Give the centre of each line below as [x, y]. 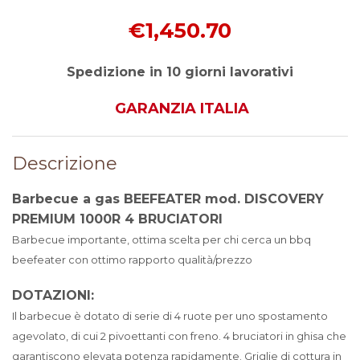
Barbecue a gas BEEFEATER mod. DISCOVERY [168, 199]
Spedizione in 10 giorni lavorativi [180, 72]
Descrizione [65, 164]
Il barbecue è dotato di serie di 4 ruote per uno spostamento [170, 316]
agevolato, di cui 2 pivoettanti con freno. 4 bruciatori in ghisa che [179, 336]
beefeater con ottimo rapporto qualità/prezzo [132, 260]
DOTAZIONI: [53, 295]
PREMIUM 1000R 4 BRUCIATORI [117, 219]
